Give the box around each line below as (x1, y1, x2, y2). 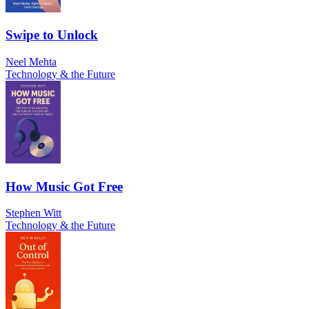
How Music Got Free (6, 179, 123, 194)
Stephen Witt (6, 207, 61, 219)
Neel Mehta (6, 55, 57, 68)
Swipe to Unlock (6, 28, 98, 43)
